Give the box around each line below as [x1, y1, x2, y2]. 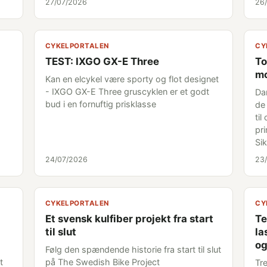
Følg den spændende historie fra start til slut [45, 244, 221, 254]
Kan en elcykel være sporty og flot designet [45, 74, 219, 84]
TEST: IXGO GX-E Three [45, 55, 159, 67]
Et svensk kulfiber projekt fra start [45, 213, 213, 225]
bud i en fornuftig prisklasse [45, 99, 156, 109]
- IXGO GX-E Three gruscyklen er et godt [45, 86, 209, 97]
